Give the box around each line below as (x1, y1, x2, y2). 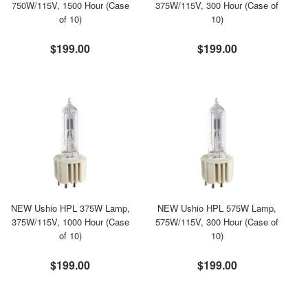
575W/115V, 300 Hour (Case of (155, 215, 279, 228)
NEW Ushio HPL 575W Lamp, (157, 201, 277, 214)
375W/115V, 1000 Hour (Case (11, 215, 129, 228)
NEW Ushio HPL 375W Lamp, (10, 201, 130, 214)
